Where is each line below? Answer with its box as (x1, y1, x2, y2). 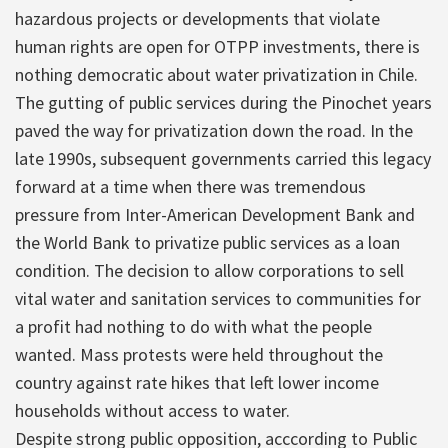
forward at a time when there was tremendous (15, 174, 366, 198)
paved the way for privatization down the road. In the (15, 118, 413, 142)
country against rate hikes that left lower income (15, 370, 379, 394)
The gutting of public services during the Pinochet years (15, 90, 432, 114)
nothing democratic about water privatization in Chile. (15, 62, 418, 86)
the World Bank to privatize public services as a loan (15, 230, 400, 254)
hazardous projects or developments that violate (15, 6, 380, 30)
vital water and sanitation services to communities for (15, 286, 421, 310)
